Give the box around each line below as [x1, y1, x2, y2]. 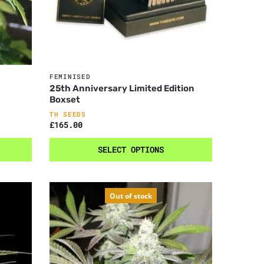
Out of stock [110, 191, 153, 202]
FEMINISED [49, 72, 91, 81]
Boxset [49, 94, 81, 105]
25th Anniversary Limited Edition [49, 83, 195, 94]
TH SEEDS [49, 110, 86, 119]
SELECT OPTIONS [98, 144, 164, 156]
